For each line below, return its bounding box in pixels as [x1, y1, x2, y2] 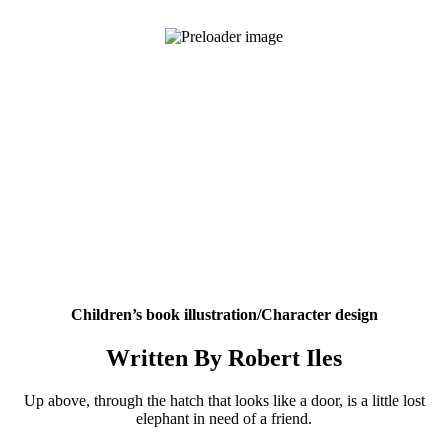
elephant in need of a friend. [136, 409, 312, 427]
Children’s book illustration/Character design [70, 305, 378, 323]
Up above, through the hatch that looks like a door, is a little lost [23, 391, 425, 409]
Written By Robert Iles [106, 345, 342, 372]
